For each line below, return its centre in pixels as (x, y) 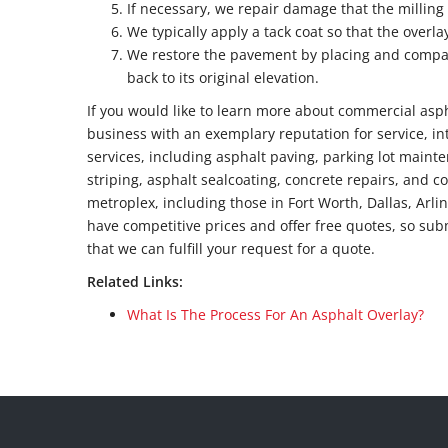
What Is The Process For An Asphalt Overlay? (275, 314)
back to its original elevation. (223, 77)
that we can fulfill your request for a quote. (233, 248)
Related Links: (135, 281)
